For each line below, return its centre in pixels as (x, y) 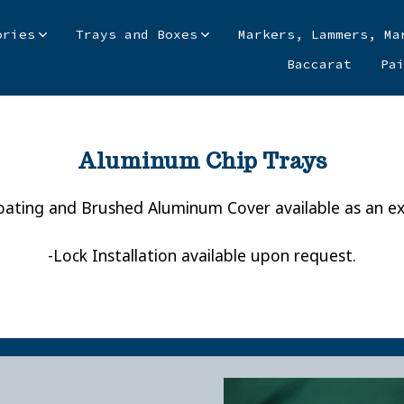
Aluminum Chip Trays (202, 161)
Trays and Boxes (136, 35)
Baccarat (319, 64)
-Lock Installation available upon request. (202, 256)
